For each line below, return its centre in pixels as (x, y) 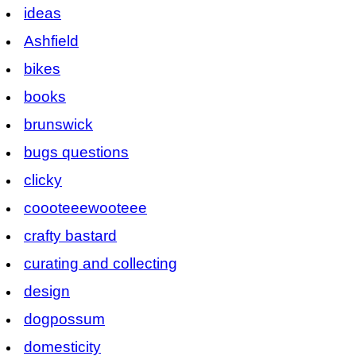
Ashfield (51, 41)
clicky (43, 180)
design (47, 291)
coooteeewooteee (85, 207)
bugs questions (76, 152)
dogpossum (64, 319)
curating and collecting (101, 263)
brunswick (58, 124)
